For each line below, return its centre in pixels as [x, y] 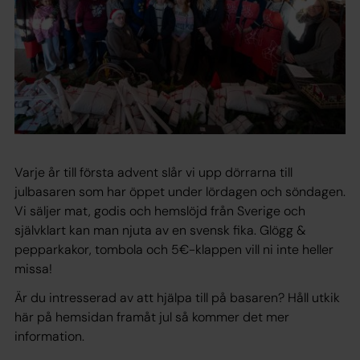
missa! [35, 269]
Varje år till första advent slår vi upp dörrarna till [153, 173]
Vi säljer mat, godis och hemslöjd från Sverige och [160, 211]
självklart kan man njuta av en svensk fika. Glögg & [160, 231]
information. [49, 337]
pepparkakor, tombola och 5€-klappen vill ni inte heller [174, 250]
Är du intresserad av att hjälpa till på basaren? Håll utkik [177, 298]
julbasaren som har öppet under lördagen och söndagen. [180, 192]
